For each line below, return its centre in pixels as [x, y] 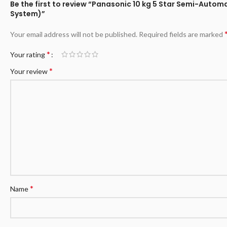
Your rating [28, 54]
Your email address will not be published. [74, 34]
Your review [30, 71]
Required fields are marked [182, 34]
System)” [28, 14]
